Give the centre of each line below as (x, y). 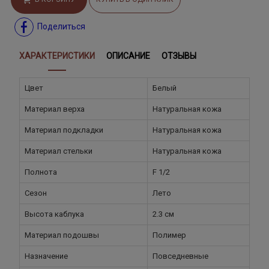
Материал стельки (59, 151)
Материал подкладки (64, 130)
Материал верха (55, 109)
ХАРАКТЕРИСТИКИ (57, 56)
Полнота (41, 172)
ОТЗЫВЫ (179, 56)
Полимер (169, 235)
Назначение (46, 256)
